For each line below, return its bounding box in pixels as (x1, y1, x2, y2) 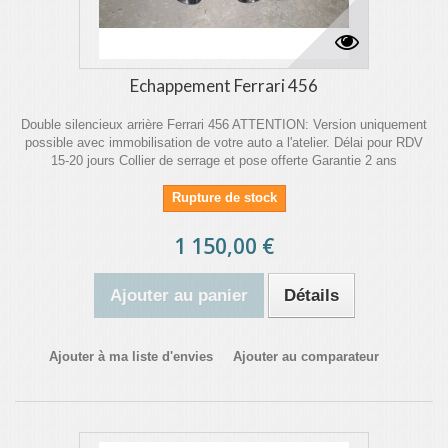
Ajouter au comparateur (233, 349, 379, 364)
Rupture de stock (171, 190, 277, 205)
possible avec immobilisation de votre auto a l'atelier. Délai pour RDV (25, 135, 423, 150)
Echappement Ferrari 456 (130, 75, 318, 96)
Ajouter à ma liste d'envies (49, 349, 213, 364)
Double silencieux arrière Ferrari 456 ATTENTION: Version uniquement (21, 117, 427, 132)
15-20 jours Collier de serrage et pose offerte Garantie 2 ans (51, 153, 397, 168)
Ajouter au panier (109, 286, 248, 305)
